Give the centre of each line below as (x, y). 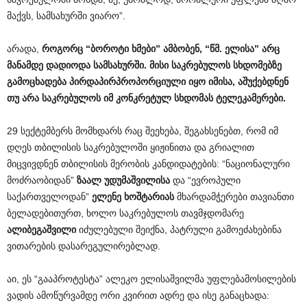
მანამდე (25, 65)
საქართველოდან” (49, 197)
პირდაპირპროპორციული (127, 82)
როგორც (62, 49)
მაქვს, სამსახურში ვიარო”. (66, 16)
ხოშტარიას (149, 197)
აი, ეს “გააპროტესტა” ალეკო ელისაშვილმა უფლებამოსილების (151, 279)
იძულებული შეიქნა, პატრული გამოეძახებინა (179, 230)
